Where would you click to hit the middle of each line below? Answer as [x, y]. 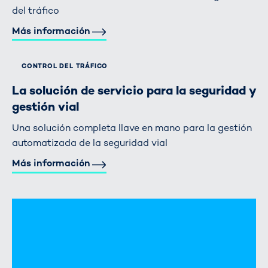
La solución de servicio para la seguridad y [134, 91]
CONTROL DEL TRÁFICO [65, 66]
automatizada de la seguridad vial [90, 143]
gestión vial [45, 107]
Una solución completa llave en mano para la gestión [132, 128]
